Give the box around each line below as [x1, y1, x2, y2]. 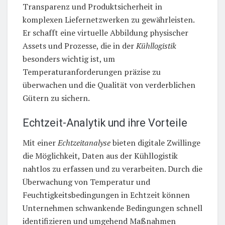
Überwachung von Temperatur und [23, 176, 150, 187]
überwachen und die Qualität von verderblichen [23, 79, 195, 91]
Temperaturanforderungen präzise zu [23, 66, 161, 78]
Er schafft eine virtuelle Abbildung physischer [23, 27, 188, 39]
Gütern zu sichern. [23, 92, 90, 104]
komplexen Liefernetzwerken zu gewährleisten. [23, 14, 194, 26]
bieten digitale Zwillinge [110, 137, 200, 148]
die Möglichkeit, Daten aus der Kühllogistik [23, 150, 178, 161]
